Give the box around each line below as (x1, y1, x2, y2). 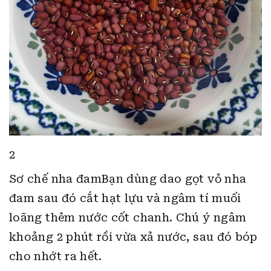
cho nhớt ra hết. (9, 250, 102, 263)
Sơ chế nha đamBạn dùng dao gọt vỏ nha (9, 172, 247, 185)
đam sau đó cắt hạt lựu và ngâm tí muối (9, 192, 241, 204)
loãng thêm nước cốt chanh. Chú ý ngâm (9, 211, 247, 224)
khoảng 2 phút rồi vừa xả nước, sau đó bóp (9, 230, 258, 243)
